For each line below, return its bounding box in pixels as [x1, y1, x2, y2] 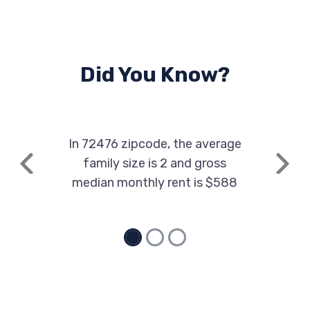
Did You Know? [80, 62, 230, 87]
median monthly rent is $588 [72, 175, 238, 190]
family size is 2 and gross [83, 156, 227, 171]
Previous [26, 164, 71, 178]
